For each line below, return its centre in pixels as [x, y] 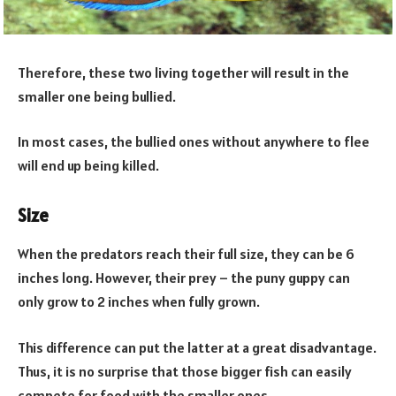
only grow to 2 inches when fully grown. [139, 302]
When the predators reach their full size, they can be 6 [186, 254]
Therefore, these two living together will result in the [183, 72]
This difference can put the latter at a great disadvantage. [197, 347]
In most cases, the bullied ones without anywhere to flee [194, 142]
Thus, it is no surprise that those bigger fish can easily [185, 371]
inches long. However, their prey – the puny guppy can [184, 278]
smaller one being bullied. [97, 96]
